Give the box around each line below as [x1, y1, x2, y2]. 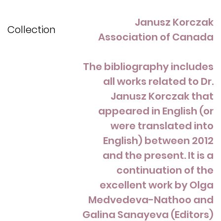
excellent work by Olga [100, 178, 214, 192]
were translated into [110, 119, 214, 133]
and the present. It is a [103, 148, 214, 163]
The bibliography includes [83, 60, 214, 74]
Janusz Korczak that [110, 89, 214, 104]
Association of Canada [98, 30, 214, 44]
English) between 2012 [103, 134, 214, 148]
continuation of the [116, 163, 214, 178]
